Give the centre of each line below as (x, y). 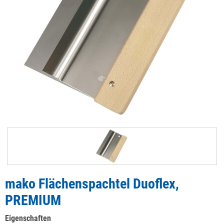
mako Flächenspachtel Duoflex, (92, 184)
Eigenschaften (28, 218)
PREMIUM (33, 200)
